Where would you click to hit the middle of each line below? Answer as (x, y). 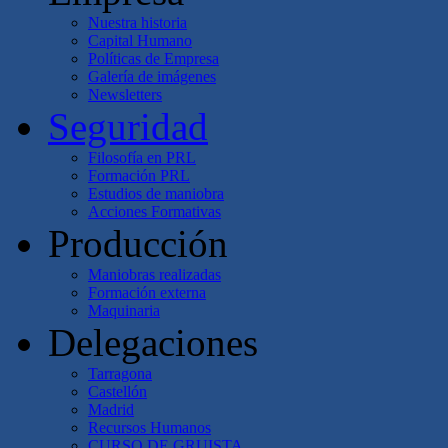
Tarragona (120, 374)
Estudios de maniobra (156, 194)
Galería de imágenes (152, 77)
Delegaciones (153, 343)
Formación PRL (139, 176)
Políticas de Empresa (153, 59)
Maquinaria (124, 311)
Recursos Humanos (149, 428)
